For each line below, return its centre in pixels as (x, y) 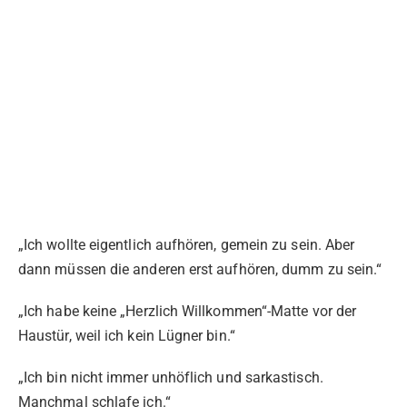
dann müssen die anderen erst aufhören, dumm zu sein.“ (200, 269)
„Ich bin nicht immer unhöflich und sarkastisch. (171, 378)
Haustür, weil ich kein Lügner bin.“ (127, 335)
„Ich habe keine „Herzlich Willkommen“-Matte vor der (188, 311)
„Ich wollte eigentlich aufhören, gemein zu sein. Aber (187, 244)
